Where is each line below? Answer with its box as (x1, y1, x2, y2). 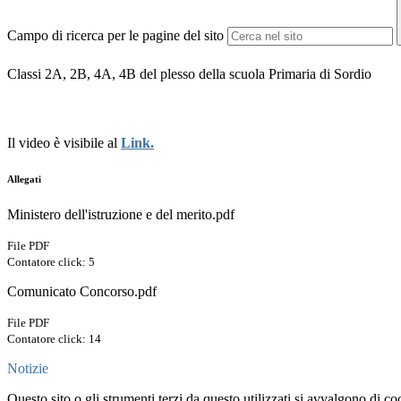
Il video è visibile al (7, 135, 121, 151)
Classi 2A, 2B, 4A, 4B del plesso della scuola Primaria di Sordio (7, 66, 371, 82)
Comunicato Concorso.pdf (7, 284, 157, 300)
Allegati (7, 174, 41, 185)
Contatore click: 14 (7, 332, 101, 346)
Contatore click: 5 (7, 255, 95, 269)
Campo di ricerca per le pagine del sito (7, 28, 224, 44)
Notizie (7, 361, 48, 377)
